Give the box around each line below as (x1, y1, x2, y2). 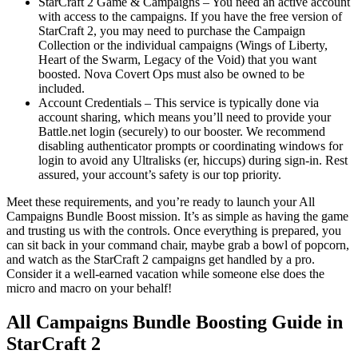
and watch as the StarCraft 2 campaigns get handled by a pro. (6, 253, 315, 267)
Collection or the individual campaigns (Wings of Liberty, (38, 38, 328, 53)
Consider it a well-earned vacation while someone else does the (6, 267, 324, 281)
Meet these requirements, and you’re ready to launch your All (6, 195, 315, 209)
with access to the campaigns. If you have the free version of (38, 10, 342, 24)
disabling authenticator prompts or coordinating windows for (38, 139, 343, 153)
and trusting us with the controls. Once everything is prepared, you (6, 224, 341, 238)
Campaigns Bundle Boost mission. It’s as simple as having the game (6, 209, 348, 224)
